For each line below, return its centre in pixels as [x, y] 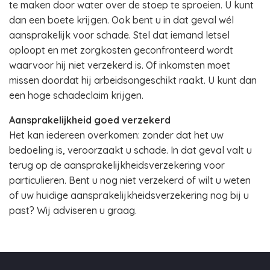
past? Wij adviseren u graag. [73, 210]
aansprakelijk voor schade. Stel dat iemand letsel [119, 35]
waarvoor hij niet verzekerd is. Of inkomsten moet [120, 65]
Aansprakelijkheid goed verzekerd [90, 120]
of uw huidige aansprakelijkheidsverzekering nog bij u [129, 195]
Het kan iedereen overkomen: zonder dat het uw [116, 135]
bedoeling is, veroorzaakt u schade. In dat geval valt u [130, 150]
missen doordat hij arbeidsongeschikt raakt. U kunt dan [133, 80]
